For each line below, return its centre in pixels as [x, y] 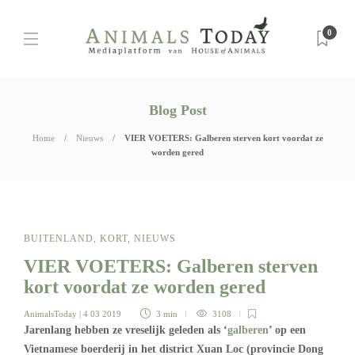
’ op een [287, 330]
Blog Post [177, 110]
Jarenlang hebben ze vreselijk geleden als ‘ [126, 330]
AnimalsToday [50, 314]
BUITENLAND [59, 239]
